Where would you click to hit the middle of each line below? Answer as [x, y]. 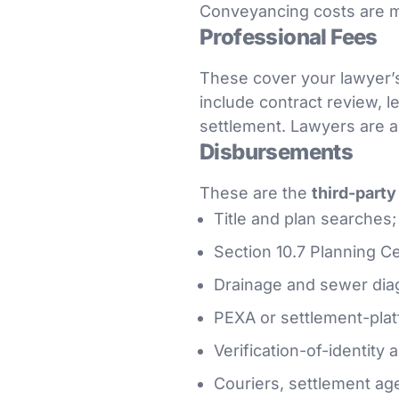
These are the [256, 193]
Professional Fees [289, 37]
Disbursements [277, 152]
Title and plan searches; [305, 219]
